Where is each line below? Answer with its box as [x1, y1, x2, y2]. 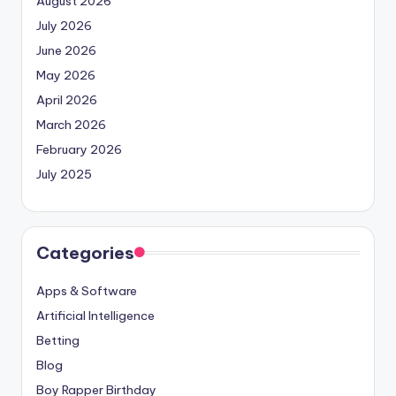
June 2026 [36, 42, 96, 59]
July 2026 [36, 18, 92, 34]
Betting [36, 332, 80, 349]
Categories [36, 242, 134, 264]
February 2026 [36, 141, 122, 158]
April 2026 [36, 92, 97, 109]
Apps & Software [36, 283, 137, 300]
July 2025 [36, 166, 92, 183]
